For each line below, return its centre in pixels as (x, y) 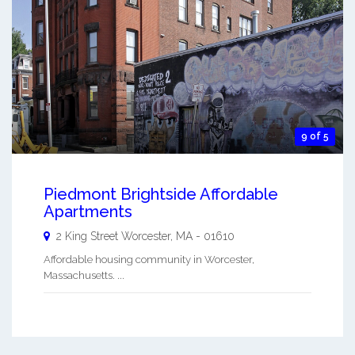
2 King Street (87, 236)
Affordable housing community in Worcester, (149, 259)
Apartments (88, 211)
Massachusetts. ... (84, 275)
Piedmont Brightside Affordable (161, 194)
